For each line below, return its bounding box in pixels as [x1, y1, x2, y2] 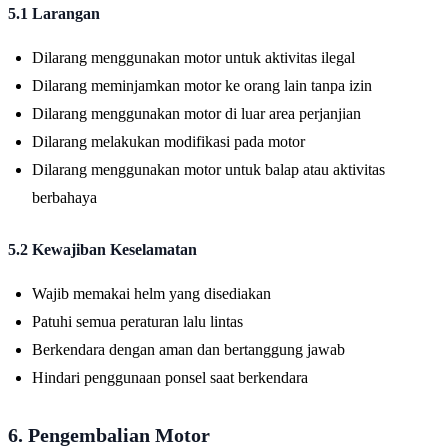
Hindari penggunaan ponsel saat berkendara [32, 368, 308, 386]
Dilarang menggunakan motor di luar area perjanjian [32, 104, 361, 122]
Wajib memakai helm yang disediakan [32, 284, 271, 302]
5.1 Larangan [8, 4, 100, 22]
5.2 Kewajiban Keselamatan [8, 240, 197, 258]
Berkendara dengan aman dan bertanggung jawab [32, 340, 345, 358]
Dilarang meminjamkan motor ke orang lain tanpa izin [32, 76, 372, 94]
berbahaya [32, 188, 97, 206]
